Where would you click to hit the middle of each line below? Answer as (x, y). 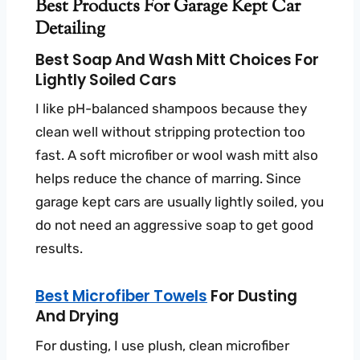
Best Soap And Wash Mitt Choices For (177, 60)
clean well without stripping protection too (170, 132)
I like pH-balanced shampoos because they (171, 109)
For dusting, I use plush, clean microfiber (162, 345)
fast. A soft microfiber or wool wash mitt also (177, 155)
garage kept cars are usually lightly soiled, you (180, 202)
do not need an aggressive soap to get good (174, 225)
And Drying (77, 317)
